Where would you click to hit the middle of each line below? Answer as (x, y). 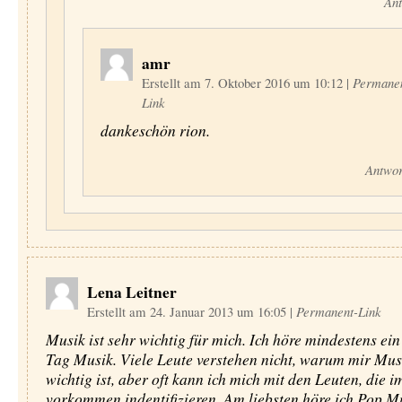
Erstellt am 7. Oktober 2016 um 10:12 (244, 83)
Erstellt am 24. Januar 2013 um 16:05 (188, 311)
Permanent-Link (338, 311)
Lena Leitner (131, 292)
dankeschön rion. (155, 130)
